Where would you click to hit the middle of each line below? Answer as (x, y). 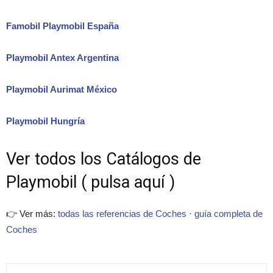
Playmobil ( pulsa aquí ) (90, 183)
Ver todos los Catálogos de (104, 159)
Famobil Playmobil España (62, 26)
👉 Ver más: (32, 214)
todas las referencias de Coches (122, 214)
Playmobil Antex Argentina (62, 58)
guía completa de (229, 214)
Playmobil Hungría (45, 121)
